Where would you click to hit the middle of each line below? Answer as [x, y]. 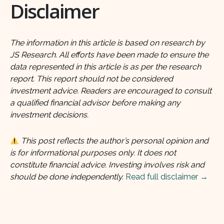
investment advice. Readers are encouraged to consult [111, 91]
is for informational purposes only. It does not [93, 153]
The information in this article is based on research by [107, 43]
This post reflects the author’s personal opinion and [115, 141]
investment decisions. [49, 115]
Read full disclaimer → [167, 177]
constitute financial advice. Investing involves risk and [107, 165]
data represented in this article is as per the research [105, 67]
